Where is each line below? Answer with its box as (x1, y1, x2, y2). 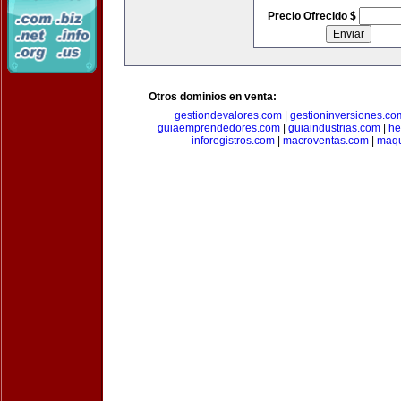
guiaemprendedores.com (158, 122, 280, 134)
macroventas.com (282, 134, 369, 147)
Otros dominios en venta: (149, 90, 277, 103)
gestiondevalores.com (174, 109, 282, 122)
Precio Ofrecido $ (267, 10, 359, 22)
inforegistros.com (191, 134, 275, 147)
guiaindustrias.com (288, 122, 380, 134)
